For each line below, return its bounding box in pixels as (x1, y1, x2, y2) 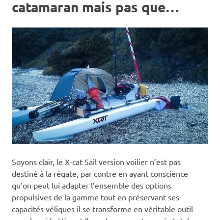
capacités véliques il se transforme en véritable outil (12, 204, 193, 214)
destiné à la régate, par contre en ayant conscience (12, 168, 188, 179)
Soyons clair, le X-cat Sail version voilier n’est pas (12, 157, 181, 167)
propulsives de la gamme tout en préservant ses (12, 192, 179, 202)
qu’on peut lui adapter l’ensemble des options (12, 180, 171, 191)
